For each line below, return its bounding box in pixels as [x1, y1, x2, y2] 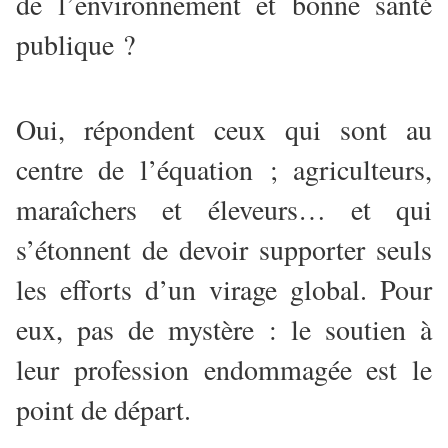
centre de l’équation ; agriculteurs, [16, 150, 432, 189]
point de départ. [16, 390, 191, 429]
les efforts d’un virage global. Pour [16, 270, 432, 309]
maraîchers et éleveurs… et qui [16, 190, 432, 229]
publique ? [16, 25, 135, 64]
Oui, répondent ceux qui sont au [16, 110, 432, 149]
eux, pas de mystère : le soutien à [16, 310, 432, 349]
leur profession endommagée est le [16, 350, 432, 389]
